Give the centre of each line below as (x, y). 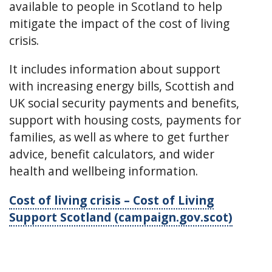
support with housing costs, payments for (125, 120)
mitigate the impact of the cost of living (119, 23)
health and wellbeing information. (104, 171)
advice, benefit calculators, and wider (112, 154)
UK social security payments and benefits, (124, 103)
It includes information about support (115, 69)
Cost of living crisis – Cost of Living (111, 200)
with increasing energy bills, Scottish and (122, 86)
